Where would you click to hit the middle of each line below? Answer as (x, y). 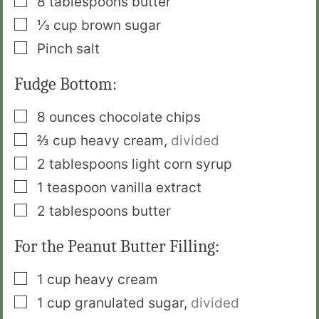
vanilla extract (156, 188)
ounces (72, 117)
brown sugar (121, 26)
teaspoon (77, 188)
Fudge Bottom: (66, 84)
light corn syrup (182, 164)
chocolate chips (150, 117)
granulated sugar (129, 303)
